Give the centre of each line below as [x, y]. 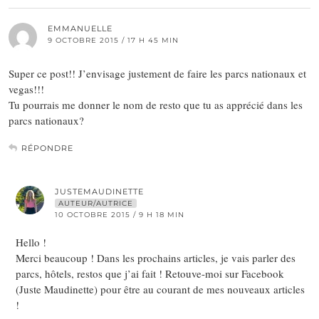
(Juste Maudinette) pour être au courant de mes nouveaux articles [160, 289]
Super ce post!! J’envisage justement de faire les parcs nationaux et [157, 74]
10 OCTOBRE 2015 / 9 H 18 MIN [120, 215]
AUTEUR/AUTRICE [96, 204]
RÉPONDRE [47, 148]
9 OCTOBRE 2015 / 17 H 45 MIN [113, 41]
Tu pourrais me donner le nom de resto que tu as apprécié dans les [156, 105]
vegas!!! [26, 89]
